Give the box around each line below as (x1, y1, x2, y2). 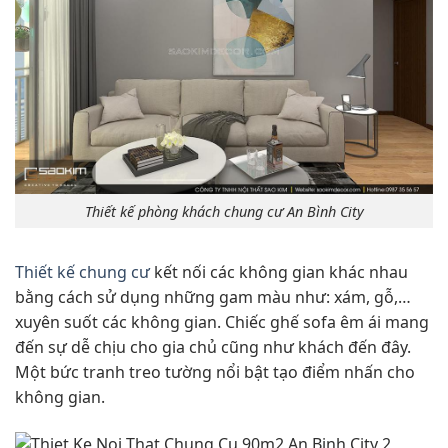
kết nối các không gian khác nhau (150, 261, 408, 284)
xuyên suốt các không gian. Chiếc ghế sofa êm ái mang (15, 311, 429, 334)
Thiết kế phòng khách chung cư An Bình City (84, 201, 364, 221)
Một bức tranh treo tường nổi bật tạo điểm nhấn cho (15, 361, 415, 384)
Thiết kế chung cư (15, 261, 150, 284)
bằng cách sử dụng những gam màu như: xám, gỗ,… (15, 286, 411, 309)
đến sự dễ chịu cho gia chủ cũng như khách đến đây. (15, 336, 411, 359)
